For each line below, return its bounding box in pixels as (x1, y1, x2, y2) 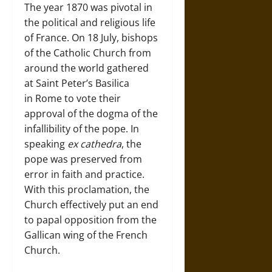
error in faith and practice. (24, 168, 144, 181)
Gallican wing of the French (24, 228, 148, 242)
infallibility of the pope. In (24, 122, 139, 135)
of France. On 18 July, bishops (24, 31, 158, 44)
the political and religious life (24, 16, 155, 29)
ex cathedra (67, 137, 121, 151)
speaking (24, 137, 67, 151)
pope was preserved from (24, 152, 142, 166)
